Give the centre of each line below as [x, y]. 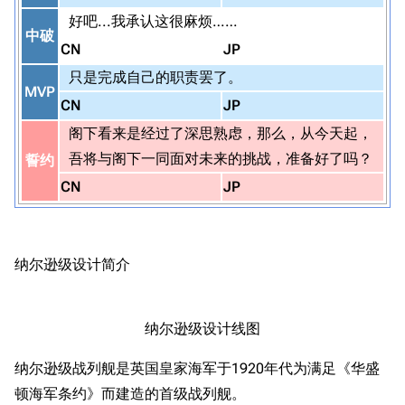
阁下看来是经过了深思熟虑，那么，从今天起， [221, 133]
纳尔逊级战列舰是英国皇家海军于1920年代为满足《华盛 [197, 368]
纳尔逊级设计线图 [202, 329]
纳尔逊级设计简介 [72, 264]
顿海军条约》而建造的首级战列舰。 [130, 394]
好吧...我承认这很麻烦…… [153, 21]
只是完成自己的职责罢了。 [155, 77]
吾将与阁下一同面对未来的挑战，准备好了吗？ [221, 159]
